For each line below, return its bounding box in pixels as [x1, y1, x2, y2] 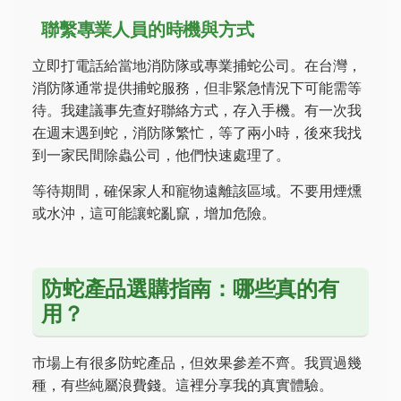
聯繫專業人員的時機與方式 [41, 19, 254, 40]
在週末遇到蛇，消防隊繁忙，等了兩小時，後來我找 [32, 124, 362, 141]
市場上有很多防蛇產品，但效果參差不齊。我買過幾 [32, 354, 362, 371]
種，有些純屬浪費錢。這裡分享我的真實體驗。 [32, 376, 333, 394]
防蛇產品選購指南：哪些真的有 [41, 276, 339, 302]
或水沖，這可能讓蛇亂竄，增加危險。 [32, 204, 276, 222]
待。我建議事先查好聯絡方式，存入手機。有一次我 [32, 101, 362, 119]
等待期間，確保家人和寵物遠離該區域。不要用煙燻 [32, 182, 362, 200]
